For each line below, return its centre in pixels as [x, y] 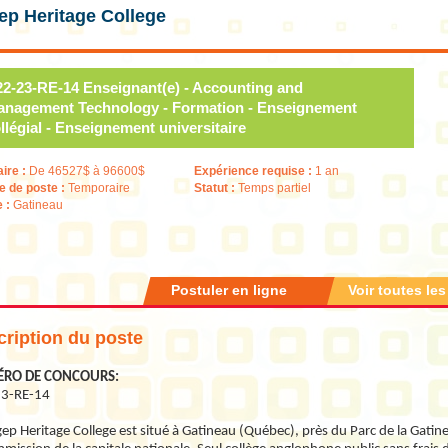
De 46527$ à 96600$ [87, 171]
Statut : [216, 188]
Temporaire [99, 188]
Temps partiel [274, 188]
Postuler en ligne [229, 290]
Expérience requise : [254, 171]
